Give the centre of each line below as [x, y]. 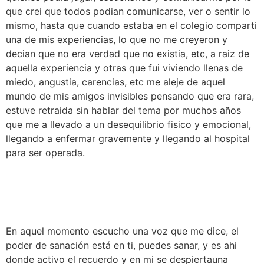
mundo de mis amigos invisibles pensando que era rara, [130, 96]
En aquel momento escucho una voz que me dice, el [122, 231]
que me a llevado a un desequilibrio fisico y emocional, [128, 124]
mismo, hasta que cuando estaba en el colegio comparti [131, 25]
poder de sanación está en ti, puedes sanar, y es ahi [121, 245]
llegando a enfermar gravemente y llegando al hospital [128, 138]
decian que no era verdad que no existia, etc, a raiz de [128, 54]
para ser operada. [45, 153]
